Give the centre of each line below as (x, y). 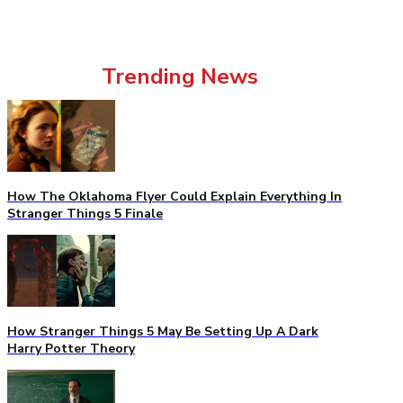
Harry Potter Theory (71, 348)
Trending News (180, 76)
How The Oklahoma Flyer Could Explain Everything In (175, 196)
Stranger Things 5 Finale (85, 213)
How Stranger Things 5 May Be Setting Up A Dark (163, 331)
